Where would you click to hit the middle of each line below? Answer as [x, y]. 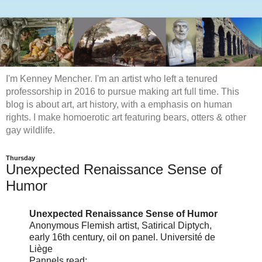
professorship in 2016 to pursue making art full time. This [123, 92]
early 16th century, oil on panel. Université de [122, 237]
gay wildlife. [30, 130]
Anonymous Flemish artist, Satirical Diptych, [120, 226]
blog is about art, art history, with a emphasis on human [119, 105]
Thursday [20, 158]
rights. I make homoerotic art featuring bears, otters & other [126, 118]
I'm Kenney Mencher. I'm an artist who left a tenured [112, 79]
